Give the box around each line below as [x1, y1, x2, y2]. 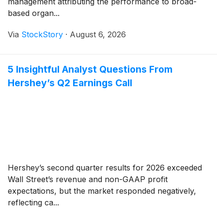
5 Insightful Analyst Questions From [8, 63, 172, 75]
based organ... [8, 8, 60, 18]
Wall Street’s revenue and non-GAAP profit [8, 174, 168, 184]
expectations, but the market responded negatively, [8, 186, 196, 196]
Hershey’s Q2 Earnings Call [8, 77, 132, 89]
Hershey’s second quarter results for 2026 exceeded [8, 162, 202, 172]
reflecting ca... [8, 197, 59, 207]
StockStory [21, 29, 63, 39]
